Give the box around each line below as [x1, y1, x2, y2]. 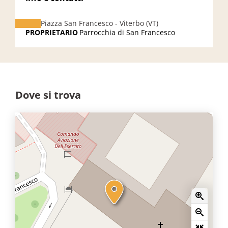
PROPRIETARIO [25, 27, 78, 37]
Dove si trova [15, 88, 81, 102]
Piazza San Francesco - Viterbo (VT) [41, 18, 158, 28]
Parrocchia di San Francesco [79, 27, 175, 37]
